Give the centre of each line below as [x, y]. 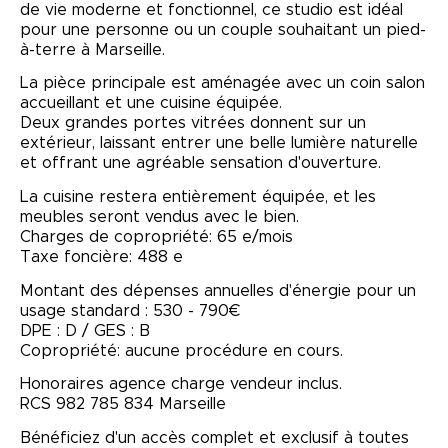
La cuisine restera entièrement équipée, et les [198, 196]
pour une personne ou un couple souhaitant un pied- [223, 29]
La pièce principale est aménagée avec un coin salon [222, 83]
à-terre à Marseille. [92, 49]
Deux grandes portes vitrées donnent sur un [193, 123]
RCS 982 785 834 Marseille [123, 404]
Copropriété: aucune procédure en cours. [181, 350]
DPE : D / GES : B [85, 330]
